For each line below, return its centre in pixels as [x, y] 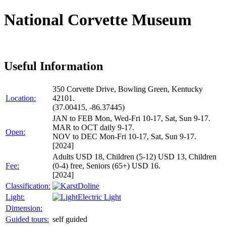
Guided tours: [27, 219]
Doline [89, 186]
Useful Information [53, 66]
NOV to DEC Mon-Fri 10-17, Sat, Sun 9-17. [124, 136]
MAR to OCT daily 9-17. [93, 127]
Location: [21, 98]
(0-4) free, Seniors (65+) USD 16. [106, 165]
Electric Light [99, 197]
